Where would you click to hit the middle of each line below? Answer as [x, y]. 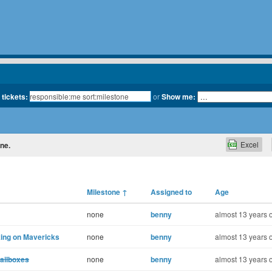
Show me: [178, 97]
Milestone [104, 192]
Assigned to [171, 192]
